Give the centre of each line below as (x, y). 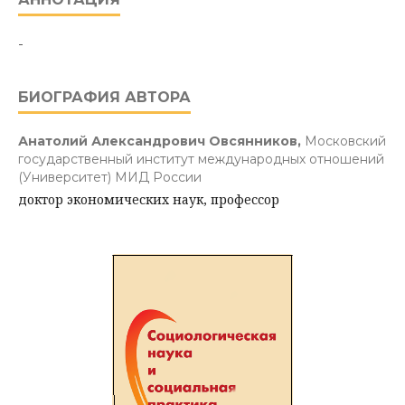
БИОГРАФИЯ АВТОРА (104, 98)
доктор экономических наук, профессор (149, 200)
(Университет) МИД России (110, 178)
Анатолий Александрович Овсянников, (161, 141)
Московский (345, 141)
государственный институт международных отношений (201, 160)
